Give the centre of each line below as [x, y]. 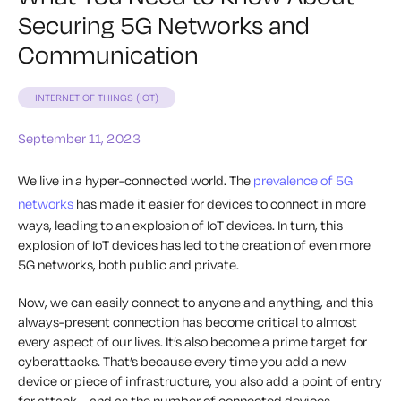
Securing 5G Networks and [164, 25]
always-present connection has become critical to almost [188, 322]
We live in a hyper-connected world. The [136, 181]
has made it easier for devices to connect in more [220, 204]
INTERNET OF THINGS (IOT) [97, 98]
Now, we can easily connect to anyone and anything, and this [196, 303]
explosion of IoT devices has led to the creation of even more [194, 245]
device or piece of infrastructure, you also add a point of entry [200, 381]
